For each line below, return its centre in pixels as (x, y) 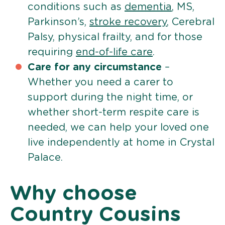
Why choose (74, 194)
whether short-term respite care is (114, 112)
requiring (52, 52)
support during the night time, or (110, 97)
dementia (148, 7)
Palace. (45, 157)
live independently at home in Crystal (121, 142)
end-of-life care (114, 52)
